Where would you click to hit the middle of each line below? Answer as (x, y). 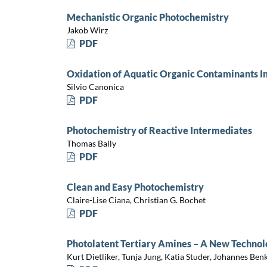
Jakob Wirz (87, 30)
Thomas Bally (91, 144)
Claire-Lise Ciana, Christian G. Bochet (136, 200)
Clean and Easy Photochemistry (135, 187)
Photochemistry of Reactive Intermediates (159, 130)
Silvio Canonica (95, 87)
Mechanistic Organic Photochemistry (148, 17)
